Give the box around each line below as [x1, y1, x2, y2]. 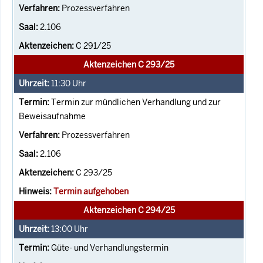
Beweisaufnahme [19, 110, 86, 122]
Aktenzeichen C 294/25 [83, 204, 175, 215]
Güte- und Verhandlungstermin [51, 242, 168, 253]
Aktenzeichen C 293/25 [83, 59, 174, 70]
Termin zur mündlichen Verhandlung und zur [51, 96, 221, 107]
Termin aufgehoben [53, 186, 129, 197]
